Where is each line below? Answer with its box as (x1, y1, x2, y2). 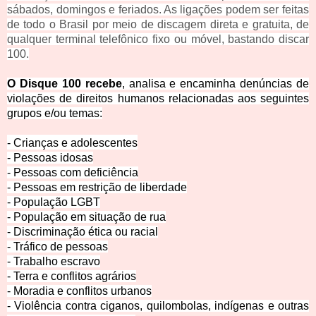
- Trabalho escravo (7, 255, 100, 268)
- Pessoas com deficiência (7, 166, 138, 179)
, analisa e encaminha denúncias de (121, 78, 309, 90)
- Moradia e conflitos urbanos (7, 285, 152, 298)
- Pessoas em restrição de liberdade (7, 181, 187, 194)
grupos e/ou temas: (7, 107, 102, 120)
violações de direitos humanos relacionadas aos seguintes (7, 92, 309, 105)
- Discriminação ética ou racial (7, 226, 158, 238)
